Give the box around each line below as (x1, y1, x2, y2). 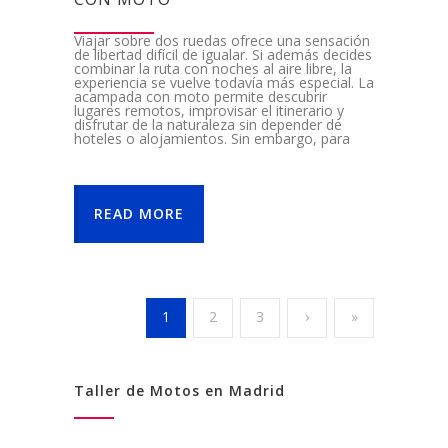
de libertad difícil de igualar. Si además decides (74, 45, 372, 65)
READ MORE (94, 204, 184, 224)
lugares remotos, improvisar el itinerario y (74, 101, 344, 121)
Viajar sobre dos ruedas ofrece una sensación (74, 31, 370, 51)
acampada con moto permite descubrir (74, 87, 327, 107)
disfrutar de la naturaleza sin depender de (74, 115, 342, 135)
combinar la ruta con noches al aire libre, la (74, 59, 352, 79)
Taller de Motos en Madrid (74, 381, 285, 401)
